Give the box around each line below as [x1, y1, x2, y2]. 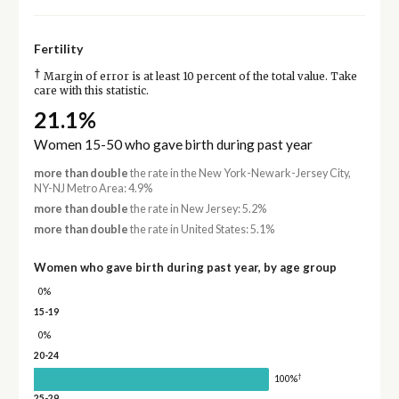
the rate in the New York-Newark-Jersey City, [127, 166, 351, 180]
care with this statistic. [33, 85, 149, 98]
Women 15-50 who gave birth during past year [33, 135, 313, 152]
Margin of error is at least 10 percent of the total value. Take [40, 70, 357, 84]
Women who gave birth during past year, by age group [33, 260, 337, 275]
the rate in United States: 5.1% [127, 223, 274, 237]
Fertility [33, 41, 83, 57]
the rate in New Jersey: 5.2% [127, 201, 266, 216]
